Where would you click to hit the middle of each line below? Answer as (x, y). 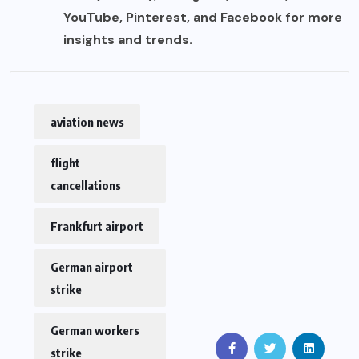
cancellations (86, 186)
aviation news (87, 122)
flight (65, 163)
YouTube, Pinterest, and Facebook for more (203, 18)
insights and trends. (128, 40)
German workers (95, 331)
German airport (92, 267)
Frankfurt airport (97, 226)
